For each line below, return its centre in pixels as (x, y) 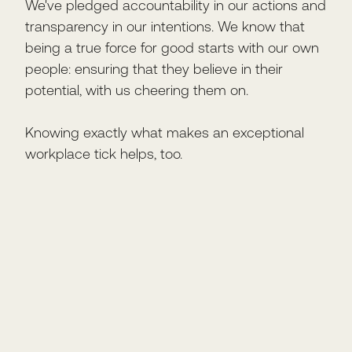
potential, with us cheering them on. (137, 90)
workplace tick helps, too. (104, 154)
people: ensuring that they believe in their (154, 69)
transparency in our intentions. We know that (165, 26)
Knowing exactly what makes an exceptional (165, 132)
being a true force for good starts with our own (172, 48)
